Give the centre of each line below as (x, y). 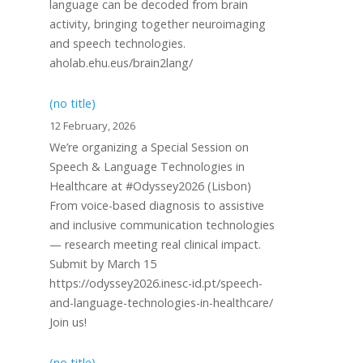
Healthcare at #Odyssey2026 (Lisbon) (150, 186)
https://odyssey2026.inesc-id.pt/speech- (156, 283)
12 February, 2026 (92, 126)
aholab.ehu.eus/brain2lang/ (121, 63)
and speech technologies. (117, 43)
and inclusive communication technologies (162, 225)
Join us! (68, 322)
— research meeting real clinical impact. (155, 244)
